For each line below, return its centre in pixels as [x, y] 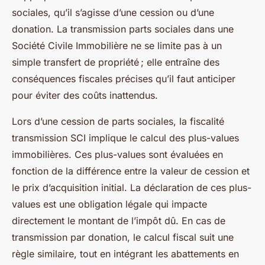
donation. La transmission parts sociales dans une [123, 29]
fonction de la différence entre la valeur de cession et [131, 171]
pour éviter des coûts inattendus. [85, 96]
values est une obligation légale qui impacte [109, 204]
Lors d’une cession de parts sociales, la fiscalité [118, 122]
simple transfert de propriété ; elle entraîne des [116, 62]
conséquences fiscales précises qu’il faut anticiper [124, 79]
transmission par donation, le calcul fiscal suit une [123, 237]
